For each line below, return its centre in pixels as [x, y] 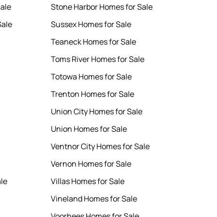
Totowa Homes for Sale [92, 77]
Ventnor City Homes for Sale [101, 147]
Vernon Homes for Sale [91, 164]
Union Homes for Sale [89, 129]
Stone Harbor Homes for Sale [102, 7]
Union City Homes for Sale [97, 112]
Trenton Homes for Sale [93, 94]
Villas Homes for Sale [88, 181]
